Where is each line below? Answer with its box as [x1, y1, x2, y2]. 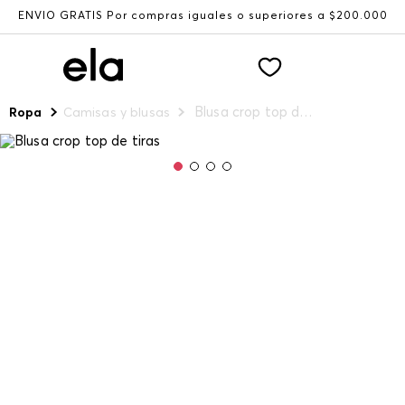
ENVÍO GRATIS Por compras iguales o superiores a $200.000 [17, 11, 388, 22]
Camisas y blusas [62, 107, 171, 119]
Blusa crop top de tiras [299, 106, 314, 119]
